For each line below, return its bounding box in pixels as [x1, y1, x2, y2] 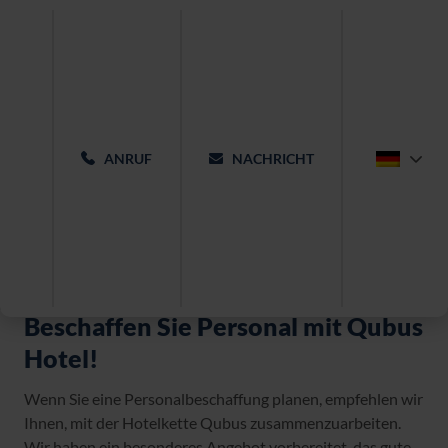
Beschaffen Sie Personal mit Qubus [24, 311, 423, 341]
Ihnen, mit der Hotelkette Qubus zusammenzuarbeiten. [24, 413, 401, 432]
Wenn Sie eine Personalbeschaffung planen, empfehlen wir [24, 389, 423, 408]
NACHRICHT [231, 150, 314, 168]
